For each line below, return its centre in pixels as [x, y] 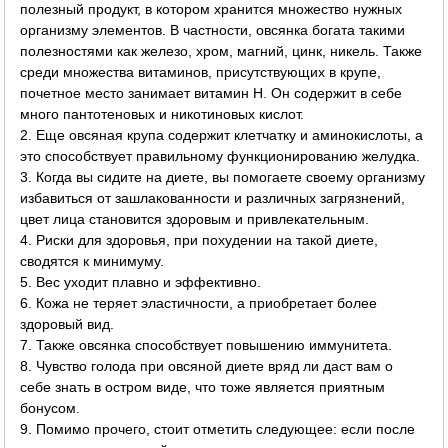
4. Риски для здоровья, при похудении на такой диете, [199, 239]
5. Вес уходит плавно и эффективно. [141, 281]
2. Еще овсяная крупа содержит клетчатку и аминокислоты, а [222, 134]
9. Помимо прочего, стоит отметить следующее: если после [218, 428]
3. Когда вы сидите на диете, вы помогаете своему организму [223, 176]
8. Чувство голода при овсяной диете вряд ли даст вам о [207, 365]
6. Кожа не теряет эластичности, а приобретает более [199, 302]
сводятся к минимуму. [92, 260]
